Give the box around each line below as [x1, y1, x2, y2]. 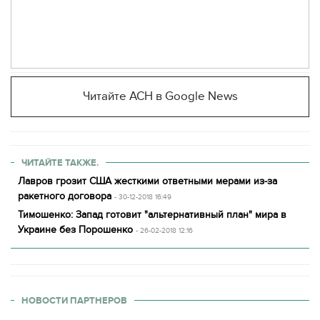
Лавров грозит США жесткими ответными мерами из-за [18, 175, 277, 187]
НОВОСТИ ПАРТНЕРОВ [21, 295, 127, 306]
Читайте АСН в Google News [82, 89, 238, 104]
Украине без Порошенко [18, 224, 133, 236]
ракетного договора [18, 190, 111, 202]
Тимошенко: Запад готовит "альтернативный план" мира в [18, 209, 286, 221]
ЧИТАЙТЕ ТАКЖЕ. [21, 157, 99, 168]
